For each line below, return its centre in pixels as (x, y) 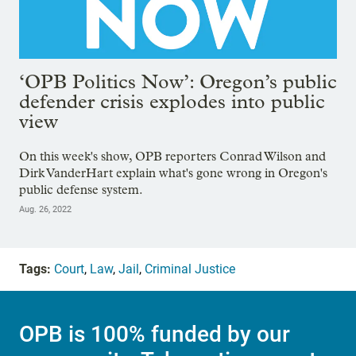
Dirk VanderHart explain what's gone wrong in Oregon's (173, 172)
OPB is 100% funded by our (155, 335)
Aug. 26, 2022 (45, 209)
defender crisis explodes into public (172, 102)
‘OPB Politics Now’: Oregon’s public (178, 82)
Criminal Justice (190, 269)
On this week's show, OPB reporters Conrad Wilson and (172, 156)
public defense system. (81, 189)
